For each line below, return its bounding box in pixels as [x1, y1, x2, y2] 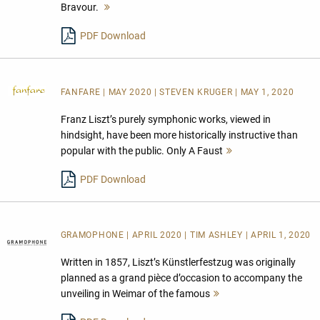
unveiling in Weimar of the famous [60, 288, 210, 300]
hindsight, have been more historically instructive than [60, 129, 298, 141]
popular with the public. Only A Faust [60, 144, 223, 156]
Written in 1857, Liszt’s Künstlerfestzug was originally [60, 256, 296, 269]
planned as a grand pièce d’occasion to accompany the [60, 272, 302, 284]
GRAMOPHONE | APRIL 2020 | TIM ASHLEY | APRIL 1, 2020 [60, 230, 311, 241]
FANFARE [60, 86, 104, 97]
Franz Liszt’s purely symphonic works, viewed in [60, 113, 271, 125]
